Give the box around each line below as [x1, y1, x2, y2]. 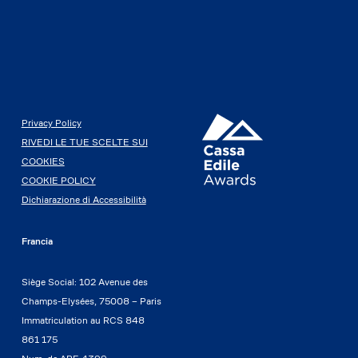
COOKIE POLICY [21, 174, 96, 186]
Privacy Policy [21, 117, 82, 129]
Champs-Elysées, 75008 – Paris [21, 295, 161, 307]
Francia [21, 235, 53, 247]
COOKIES [21, 155, 65, 167]
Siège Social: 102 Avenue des [21, 276, 148, 288]
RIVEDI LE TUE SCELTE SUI [21, 136, 148, 148]
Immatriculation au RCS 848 [21, 314, 145, 326]
